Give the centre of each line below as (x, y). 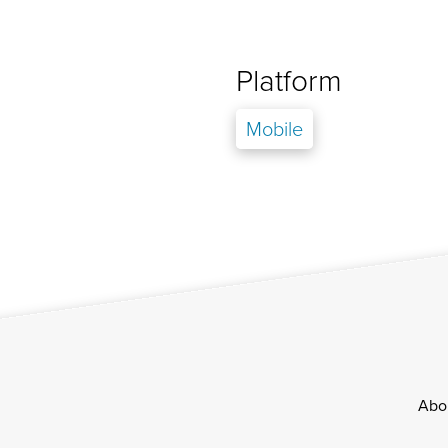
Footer (288, 414)
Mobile (274, 128)
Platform (289, 80)
